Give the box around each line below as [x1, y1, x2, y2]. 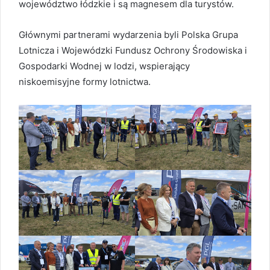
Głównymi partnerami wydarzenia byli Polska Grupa [19, 28, 238, 40]
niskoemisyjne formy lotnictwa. [19, 75, 153, 87]
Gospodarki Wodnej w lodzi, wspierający [19, 60, 190, 72]
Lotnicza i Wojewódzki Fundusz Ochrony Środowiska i [19, 44, 247, 56]
